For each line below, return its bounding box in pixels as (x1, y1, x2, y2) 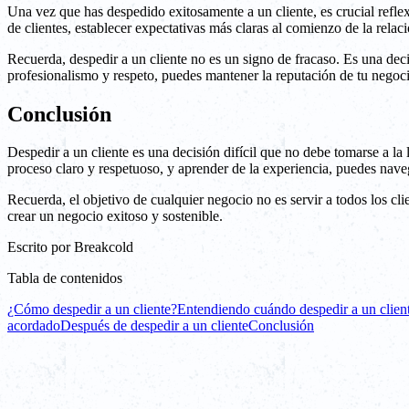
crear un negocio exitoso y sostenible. (7, 208, 223, 225)
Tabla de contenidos (7, 270, 122, 287)
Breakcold (74, 239, 133, 256)
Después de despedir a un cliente (60, 318, 248, 334)
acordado (7, 318, 60, 334)
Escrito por (7, 239, 70, 256)
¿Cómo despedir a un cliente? (7, 301, 177, 318)
